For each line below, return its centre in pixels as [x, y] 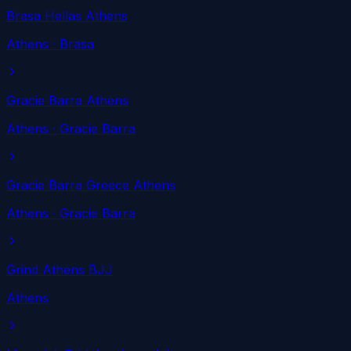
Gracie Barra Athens [67, 101]
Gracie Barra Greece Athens [91, 185]
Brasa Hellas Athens [67, 16]
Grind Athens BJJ [60, 270]
